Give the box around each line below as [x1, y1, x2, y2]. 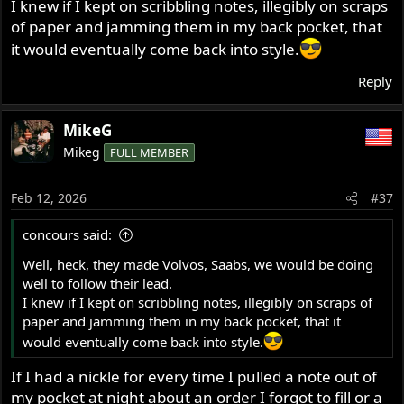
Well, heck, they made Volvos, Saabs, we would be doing [23, 255, 374, 274]
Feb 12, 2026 [11, 189, 87, 207]
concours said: [23, 225, 113, 244]
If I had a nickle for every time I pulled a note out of [11, 365, 378, 387]
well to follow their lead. [23, 274, 173, 293]
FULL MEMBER [110, 143, 189, 161]
